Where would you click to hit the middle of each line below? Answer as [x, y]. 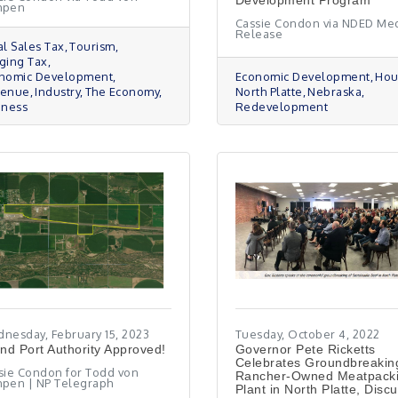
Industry [57, 92]
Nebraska [335, 92]
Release [259, 34]
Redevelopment [282, 107]
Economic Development [302, 76]
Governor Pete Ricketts [305, 349]
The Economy [122, 92]
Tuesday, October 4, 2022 [307, 334]
